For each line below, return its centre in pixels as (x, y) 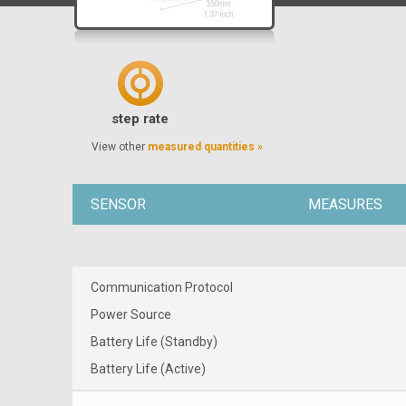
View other (120, 146)
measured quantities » (205, 146)
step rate (140, 118)
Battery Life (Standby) (154, 341)
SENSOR (118, 204)
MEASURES (345, 204)
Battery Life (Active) (148, 368)
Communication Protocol (162, 287)
